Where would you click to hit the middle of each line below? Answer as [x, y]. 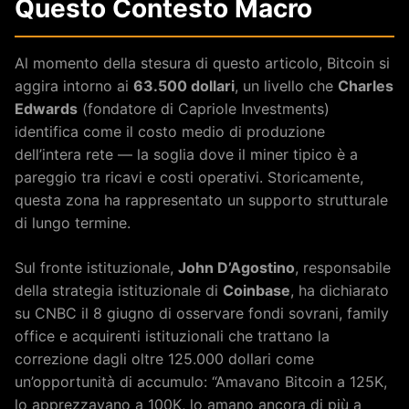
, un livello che [286, 85]
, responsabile [343, 267]
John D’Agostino [236, 267]
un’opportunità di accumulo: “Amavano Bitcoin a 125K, [201, 381]
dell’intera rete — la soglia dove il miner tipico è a [186, 154]
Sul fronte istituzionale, [96, 267]
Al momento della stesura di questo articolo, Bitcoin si [202, 63]
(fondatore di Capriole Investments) [204, 108]
